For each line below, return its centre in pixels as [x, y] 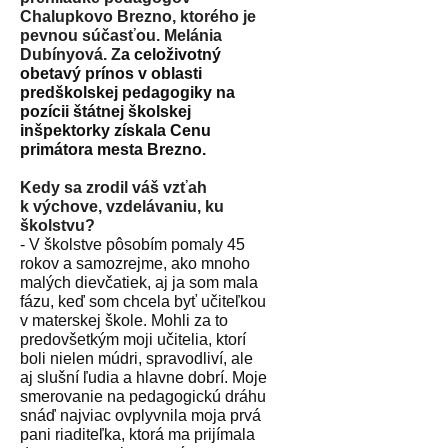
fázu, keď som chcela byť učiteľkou [143, 301]
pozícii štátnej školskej [105, 111]
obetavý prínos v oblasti [111, 73]
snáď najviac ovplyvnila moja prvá [140, 415]
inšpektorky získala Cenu [115, 130]
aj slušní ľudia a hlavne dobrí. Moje [143, 377]
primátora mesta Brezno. [113, 149]
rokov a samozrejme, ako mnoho [135, 263]
